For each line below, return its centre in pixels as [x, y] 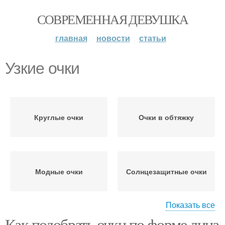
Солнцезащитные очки [166, 171]
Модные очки [59, 171]
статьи [152, 38]
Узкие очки [42, 68]
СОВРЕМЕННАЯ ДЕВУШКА [113, 19]
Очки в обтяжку [166, 117]
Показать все [190, 205]
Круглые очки [59, 117]
